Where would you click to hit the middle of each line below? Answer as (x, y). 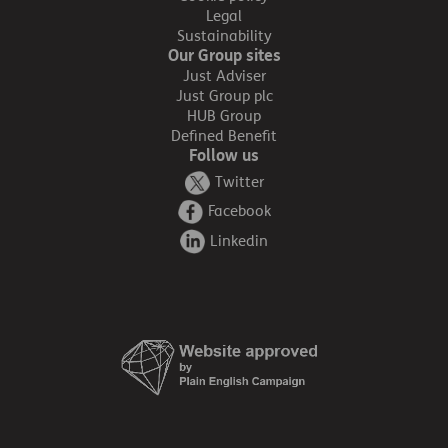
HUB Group (224, 116)
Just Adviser (224, 76)
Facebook (239, 211)
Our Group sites (224, 55)
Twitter (239, 182)
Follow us (224, 155)
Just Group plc (224, 96)
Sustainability (224, 36)
